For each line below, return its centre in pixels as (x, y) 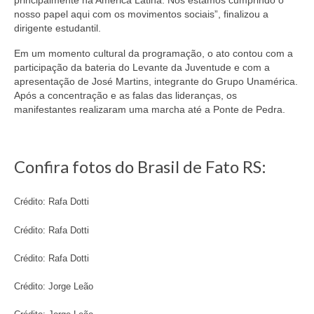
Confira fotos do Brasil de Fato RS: (140, 166)
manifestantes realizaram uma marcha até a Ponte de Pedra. (150, 109)
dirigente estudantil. (57, 28)
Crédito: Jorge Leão (54, 287)
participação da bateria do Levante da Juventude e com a (142, 67)
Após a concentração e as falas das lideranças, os (125, 95)
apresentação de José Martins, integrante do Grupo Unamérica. (156, 81)
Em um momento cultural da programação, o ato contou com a (153, 53)
